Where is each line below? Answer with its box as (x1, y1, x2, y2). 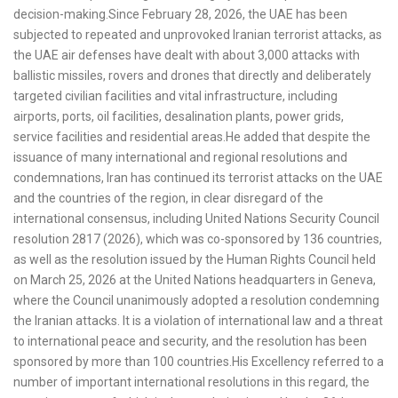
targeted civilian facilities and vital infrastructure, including (13, 89, 338, 104)
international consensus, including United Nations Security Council (13, 211, 379, 227)
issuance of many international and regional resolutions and (13, 150, 347, 165)
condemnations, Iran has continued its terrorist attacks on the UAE (13, 171, 383, 186)
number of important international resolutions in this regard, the (13, 375, 370, 390)
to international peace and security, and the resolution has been (13, 334, 367, 349)
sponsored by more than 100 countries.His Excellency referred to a (13, 354, 384, 370)
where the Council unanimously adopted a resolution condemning (13, 293, 379, 308)
